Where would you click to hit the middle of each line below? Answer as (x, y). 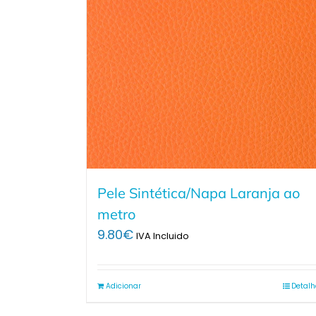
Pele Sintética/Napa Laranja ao (199, 193)
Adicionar (123, 286)
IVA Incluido (163, 236)
